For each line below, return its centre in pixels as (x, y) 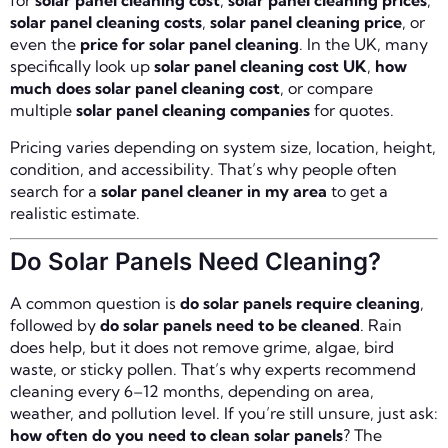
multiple (43, 110)
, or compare (326, 88)
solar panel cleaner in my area (214, 190)
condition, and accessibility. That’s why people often (203, 168)
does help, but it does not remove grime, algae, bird (202, 347)
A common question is (95, 303)
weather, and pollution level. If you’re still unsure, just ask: (224, 413)
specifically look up (82, 66)
